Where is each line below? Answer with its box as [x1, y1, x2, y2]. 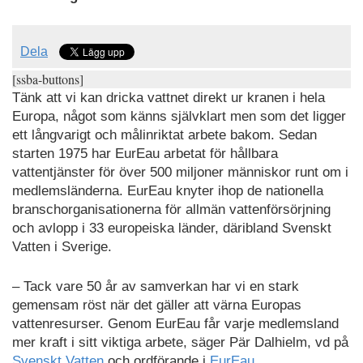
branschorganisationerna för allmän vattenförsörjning [12, 202, 331, 218]
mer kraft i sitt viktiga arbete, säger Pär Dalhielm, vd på [12, 334, 348, 350]
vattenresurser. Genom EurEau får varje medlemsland [12, 315, 339, 331]
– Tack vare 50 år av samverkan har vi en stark [12, 278, 299, 294]
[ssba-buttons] [12, 70, 83, 88]
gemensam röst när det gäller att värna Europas [12, 297, 301, 313]
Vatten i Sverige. [12, 239, 112, 255]
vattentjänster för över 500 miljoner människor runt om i [12, 164, 348, 181]
